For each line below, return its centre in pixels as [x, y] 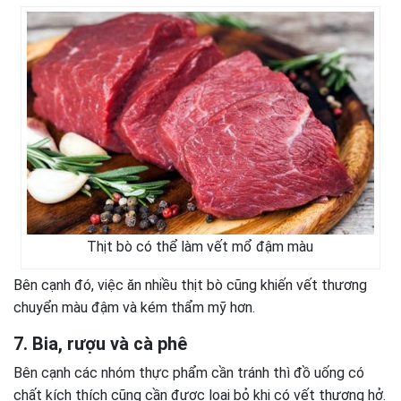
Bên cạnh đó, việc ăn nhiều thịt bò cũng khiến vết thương [190, 286]
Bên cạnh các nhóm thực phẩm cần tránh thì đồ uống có [189, 373]
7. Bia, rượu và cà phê [100, 344]
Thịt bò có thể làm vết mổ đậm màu [200, 247]
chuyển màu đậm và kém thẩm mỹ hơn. [134, 308]
